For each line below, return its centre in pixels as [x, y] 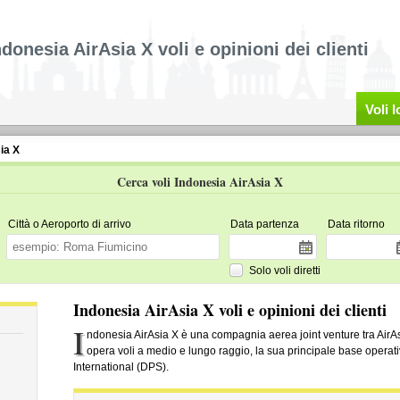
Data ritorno [356, 224]
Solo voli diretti [284, 270]
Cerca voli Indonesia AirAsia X [200, 182]
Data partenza [264, 224]
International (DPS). [121, 367]
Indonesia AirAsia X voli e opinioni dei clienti [229, 310]
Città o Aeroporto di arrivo [69, 224]
